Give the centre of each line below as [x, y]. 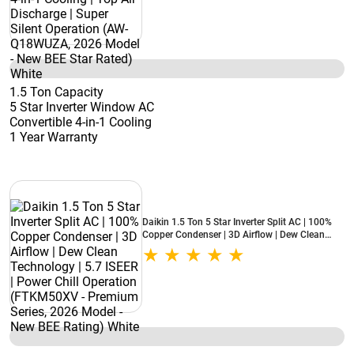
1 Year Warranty [54, 137]
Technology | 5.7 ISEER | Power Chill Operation [240, 247]
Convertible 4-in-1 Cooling [81, 122]
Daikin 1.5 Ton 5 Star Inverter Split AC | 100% [237, 222]
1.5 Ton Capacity [56, 92]
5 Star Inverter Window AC [82, 107]
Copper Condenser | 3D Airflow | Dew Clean [233, 235]
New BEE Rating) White [192, 273]
